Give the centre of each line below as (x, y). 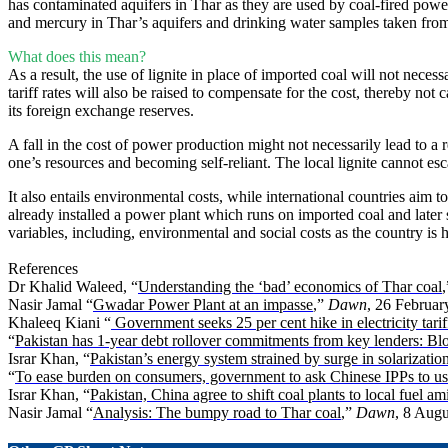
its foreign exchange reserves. (101, 111)
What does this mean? (77, 57)
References (43, 269)
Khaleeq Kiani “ (59, 323)
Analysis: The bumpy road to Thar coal (217, 413)
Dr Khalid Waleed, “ (73, 287)
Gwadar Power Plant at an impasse (203, 305)
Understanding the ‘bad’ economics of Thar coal (290, 287)
